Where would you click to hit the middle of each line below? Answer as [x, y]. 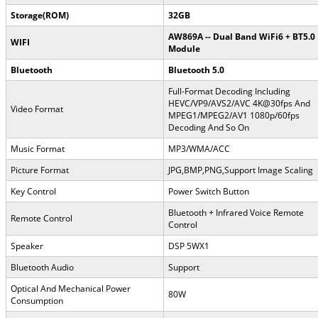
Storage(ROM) [40, 15]
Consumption [37, 300]
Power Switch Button [209, 191]
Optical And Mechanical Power [71, 288]
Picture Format [40, 170]
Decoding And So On [209, 127]
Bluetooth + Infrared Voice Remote [236, 212]
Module [184, 48]
